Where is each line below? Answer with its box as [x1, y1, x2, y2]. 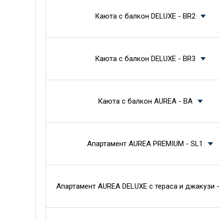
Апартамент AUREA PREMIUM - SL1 [87, 139, 203, 148]
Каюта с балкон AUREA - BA [97, 97, 193, 106]
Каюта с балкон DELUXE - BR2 [94, 12, 196, 21]
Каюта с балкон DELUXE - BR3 [94, 54, 196, 63]
